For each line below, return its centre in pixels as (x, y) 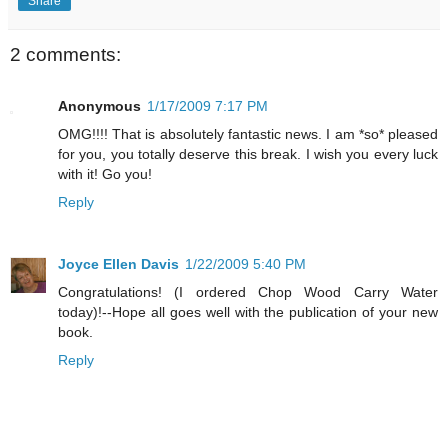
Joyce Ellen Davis (118, 264)
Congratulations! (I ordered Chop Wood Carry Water (248, 292)
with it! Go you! (105, 174)
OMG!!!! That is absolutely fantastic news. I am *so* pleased (248, 134)
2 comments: (65, 54)
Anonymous (99, 106)
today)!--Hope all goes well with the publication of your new (248, 312)
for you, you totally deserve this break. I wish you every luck (248, 154)
